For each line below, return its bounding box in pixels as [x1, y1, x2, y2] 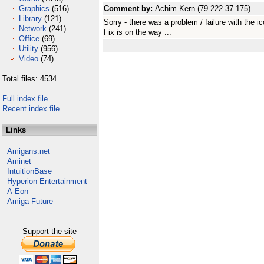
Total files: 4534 [2, 74, 57, 83]
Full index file [2, 94, 48, 103]
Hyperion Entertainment [7, 177, 87, 186]
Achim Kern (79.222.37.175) [155, 4, 250, 13]
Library [19, 14, 42, 23]
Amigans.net [7, 147, 50, 156]
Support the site [22, 227, 77, 236]
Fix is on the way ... [104, 28, 171, 37]
